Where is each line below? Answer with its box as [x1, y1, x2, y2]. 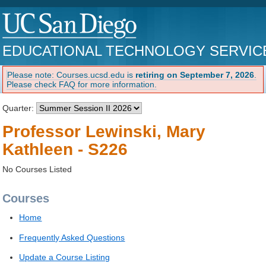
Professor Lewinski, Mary [2, 122, 206, 141]
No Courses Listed [2, 164, 72, 174]
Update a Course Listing [19, 252, 110, 262]
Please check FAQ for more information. [7, 79, 157, 89]
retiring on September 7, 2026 [135, 69, 255, 80]
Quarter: [2, 103, 37, 113]
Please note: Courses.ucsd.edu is [7, 69, 136, 80]
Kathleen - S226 [2, 140, 128, 159]
